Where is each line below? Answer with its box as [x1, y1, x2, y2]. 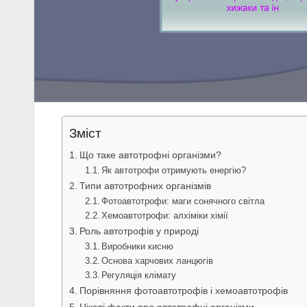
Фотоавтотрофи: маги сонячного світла [101, 196, 265, 207]
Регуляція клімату [101, 270, 177, 281]
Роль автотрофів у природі [79, 225, 199, 237]
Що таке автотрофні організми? [79, 149, 221, 161]
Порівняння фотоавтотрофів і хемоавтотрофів [79, 285, 288, 297]
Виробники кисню [101, 241, 174, 252]
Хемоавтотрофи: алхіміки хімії [101, 210, 229, 221]
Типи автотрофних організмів [79, 180, 211, 192]
